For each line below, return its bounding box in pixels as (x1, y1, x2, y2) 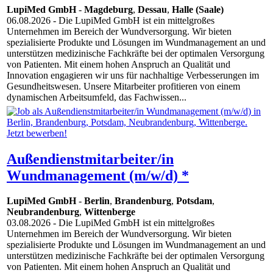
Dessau (138, 4, 167, 15)
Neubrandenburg (7, 207, 79, 218)
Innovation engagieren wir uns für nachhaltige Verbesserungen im (7, 70, 259, 81)
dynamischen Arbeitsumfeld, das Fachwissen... (7, 92, 186, 103)
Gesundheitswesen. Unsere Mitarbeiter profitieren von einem (7, 81, 240, 92)
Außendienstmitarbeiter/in (7, 151, 174, 167)
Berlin (84, 196, 110, 207)
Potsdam (176, 196, 212, 207)
